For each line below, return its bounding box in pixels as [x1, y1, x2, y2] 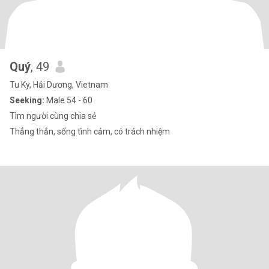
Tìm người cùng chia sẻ [10, 111, 96, 121]
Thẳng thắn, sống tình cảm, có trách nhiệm [10, 127, 170, 136]
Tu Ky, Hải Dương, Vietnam [10, 80, 108, 89]
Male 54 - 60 [44, 95, 92, 105]
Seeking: [10, 95, 44, 105]
